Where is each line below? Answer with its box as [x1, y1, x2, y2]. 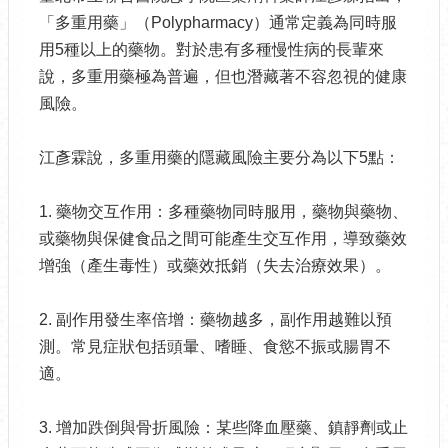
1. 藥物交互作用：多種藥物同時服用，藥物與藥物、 [39, 203, 408, 221]
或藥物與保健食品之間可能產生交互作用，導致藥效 [39, 230, 407, 248]
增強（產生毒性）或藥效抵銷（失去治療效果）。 [39, 257, 391, 275]
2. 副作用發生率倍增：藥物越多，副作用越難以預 [39, 311, 392, 329]
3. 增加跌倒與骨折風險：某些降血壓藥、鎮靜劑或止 [39, 419, 408, 437]
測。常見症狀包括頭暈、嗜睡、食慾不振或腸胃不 [39, 338, 391, 356]
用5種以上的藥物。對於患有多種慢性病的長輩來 [39, 41, 384, 59]
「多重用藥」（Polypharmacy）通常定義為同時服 [39, 14, 397, 32]
